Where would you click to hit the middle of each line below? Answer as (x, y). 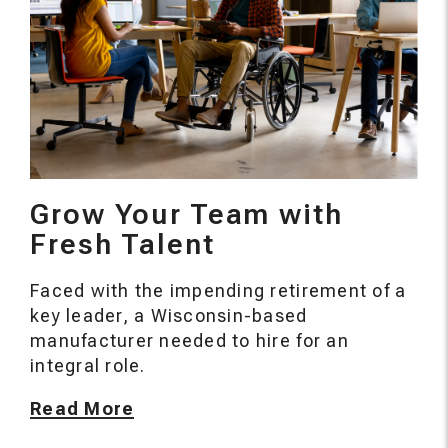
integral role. (88, 366)
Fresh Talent (122, 245)
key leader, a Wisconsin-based (169, 316)
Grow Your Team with (187, 215)
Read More (82, 409)
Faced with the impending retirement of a (218, 291)
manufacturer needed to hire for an (189, 341)
